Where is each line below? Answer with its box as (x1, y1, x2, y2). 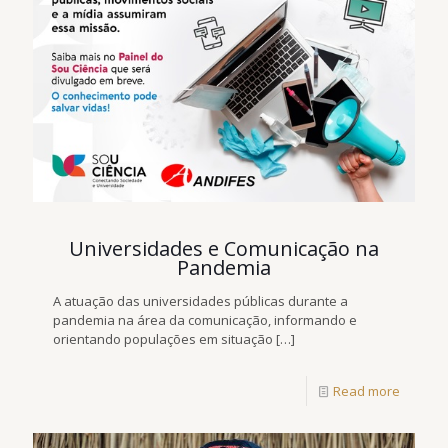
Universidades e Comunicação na (69, 235, 379, 263)
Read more (333, 382, 400, 401)
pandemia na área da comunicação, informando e (53, 311, 357, 330)
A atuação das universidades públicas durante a (53, 292, 348, 311)
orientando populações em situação (53, 330, 273, 349)
